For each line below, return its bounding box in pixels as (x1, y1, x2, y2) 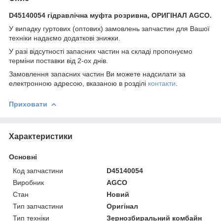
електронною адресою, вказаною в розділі (9, 79, 148, 87)
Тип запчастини (13, 202, 63, 210)
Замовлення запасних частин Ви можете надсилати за (9, 70, 185, 78)
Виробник (13, 178, 44, 186)
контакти (148, 79, 176, 87)
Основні (9, 152, 37, 161)
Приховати (9, 100, 47, 108)
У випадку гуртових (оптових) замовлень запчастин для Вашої (9, 24, 210, 33)
